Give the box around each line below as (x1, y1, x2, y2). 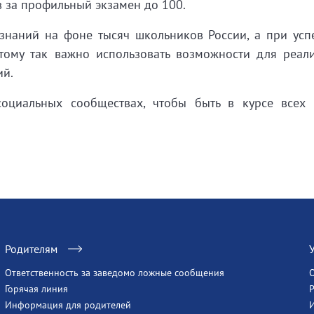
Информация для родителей (4, 299, 131, 311)
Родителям (4, 242, 57, 256)
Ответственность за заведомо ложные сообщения (4, 266, 224, 279)
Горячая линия (4, 282, 68, 295)
